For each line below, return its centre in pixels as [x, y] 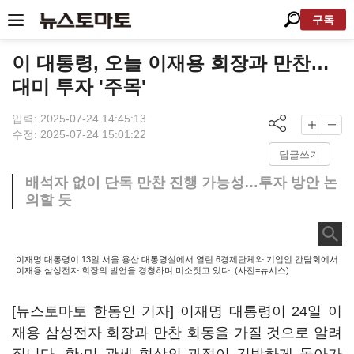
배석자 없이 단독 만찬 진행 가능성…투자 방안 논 [181, 183]
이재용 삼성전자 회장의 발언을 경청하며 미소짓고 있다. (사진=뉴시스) [153, 270]
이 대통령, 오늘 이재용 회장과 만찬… [171, 63]
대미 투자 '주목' [79, 87]
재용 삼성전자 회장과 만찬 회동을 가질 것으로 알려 [177, 333]
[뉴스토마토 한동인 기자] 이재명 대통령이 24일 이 [177, 311]
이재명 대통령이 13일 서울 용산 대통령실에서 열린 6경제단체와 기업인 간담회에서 [177, 259]
